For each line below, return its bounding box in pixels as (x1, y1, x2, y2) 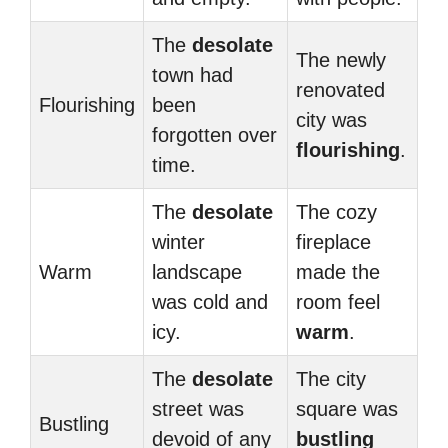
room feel (296, 291, 380, 313)
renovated (296, 79, 385, 101)
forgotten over (152, 124, 277, 146)
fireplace (296, 231, 371, 253)
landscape (152, 261, 242, 283)
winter (152, 231, 205, 253)
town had (152, 64, 233, 86)
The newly (296, 49, 386, 71)
